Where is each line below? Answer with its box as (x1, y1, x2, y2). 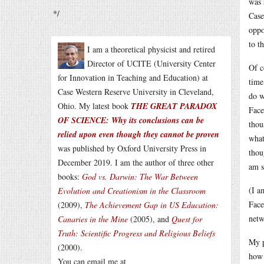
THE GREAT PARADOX (131, 100, 217, 112)
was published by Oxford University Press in (58, 143, 206, 154)
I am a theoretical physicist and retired (87, 44, 215, 55)
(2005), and (128, 213, 171, 225)
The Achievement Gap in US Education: (85, 199, 219, 210)
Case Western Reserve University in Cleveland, (58, 86, 214, 97)
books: (58, 171, 82, 182)
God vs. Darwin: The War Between (82, 171, 198, 182)
